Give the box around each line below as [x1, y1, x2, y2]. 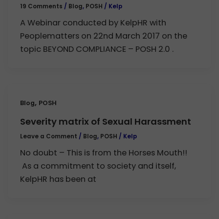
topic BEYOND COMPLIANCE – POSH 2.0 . [20, 44, 174, 55]
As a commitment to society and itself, [20, 160, 176, 172]
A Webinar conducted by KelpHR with [20, 17, 167, 29]
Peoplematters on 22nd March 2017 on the [20, 30, 188, 42]
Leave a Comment [20, 132, 78, 140]
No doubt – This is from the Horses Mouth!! [20, 147, 188, 159]
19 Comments [20, 2, 63, 10]
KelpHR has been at [20, 174, 97, 185]
